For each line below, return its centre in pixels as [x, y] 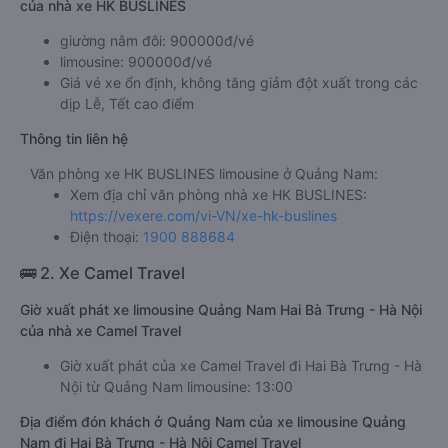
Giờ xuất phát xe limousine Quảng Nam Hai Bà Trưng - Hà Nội [221, 309]
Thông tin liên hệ [74, 138]
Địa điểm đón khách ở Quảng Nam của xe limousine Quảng [213, 421]
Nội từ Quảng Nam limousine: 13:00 [176, 386]
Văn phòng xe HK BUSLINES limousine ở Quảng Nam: [204, 173]
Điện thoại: [106, 236]
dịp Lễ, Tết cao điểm [127, 103]
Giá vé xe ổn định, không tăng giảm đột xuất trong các [239, 82]
